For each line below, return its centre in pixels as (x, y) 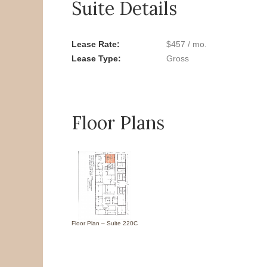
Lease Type (95, 58)
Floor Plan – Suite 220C (105, 223)
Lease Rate (94, 44)
